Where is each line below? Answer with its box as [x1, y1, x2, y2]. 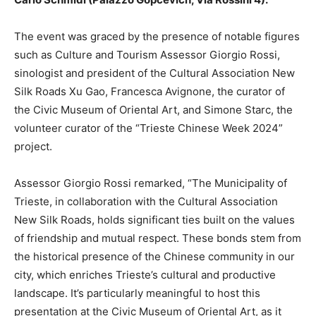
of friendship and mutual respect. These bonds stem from [14, 231, 301, 245]
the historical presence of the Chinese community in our [14, 249, 295, 263]
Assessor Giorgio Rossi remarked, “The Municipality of [14, 176, 287, 190]
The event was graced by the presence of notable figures [14, 29, 300, 43]
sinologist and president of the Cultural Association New [14, 66, 295, 80]
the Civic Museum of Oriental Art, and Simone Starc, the [14, 102, 293, 116]
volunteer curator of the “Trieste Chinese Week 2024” [14, 121, 283, 135]
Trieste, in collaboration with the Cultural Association [14, 194, 278, 208]
